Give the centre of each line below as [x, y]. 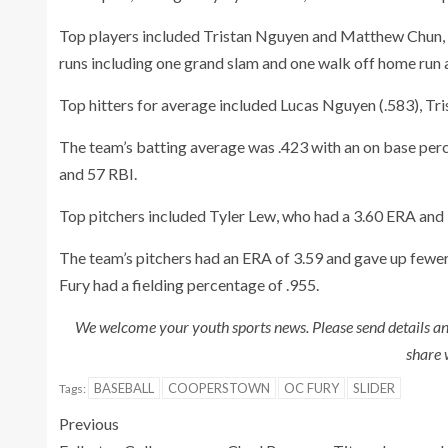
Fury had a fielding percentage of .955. [189, 285]
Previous [89, 424]
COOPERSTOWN [219, 388]
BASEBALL [124, 388]
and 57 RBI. [98, 174]
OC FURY [311, 388]
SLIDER [374, 388]
